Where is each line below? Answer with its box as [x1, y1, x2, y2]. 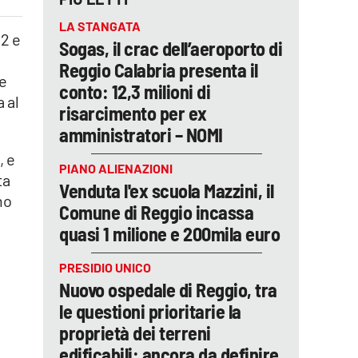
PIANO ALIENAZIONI [59, 161, 173, 176]
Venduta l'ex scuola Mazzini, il [59, 179, 274, 202]
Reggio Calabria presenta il [59, 58, 258, 82]
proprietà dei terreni [59, 321, 211, 344]
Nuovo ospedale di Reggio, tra [59, 278, 277, 301]
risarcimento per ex [59, 101, 207, 125]
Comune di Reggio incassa [59, 201, 253, 224]
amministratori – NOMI [59, 123, 223, 146]
